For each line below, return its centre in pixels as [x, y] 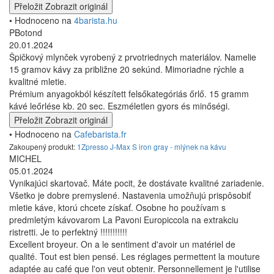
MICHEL [25, 159]
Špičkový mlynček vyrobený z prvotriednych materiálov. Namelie [133, 57]
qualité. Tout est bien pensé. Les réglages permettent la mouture [135, 257]
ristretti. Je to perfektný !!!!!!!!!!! [68, 232]
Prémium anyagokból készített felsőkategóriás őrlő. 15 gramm [129, 94]
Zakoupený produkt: [43, 147]
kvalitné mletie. [38, 82]
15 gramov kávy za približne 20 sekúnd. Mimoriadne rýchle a [127, 69]
